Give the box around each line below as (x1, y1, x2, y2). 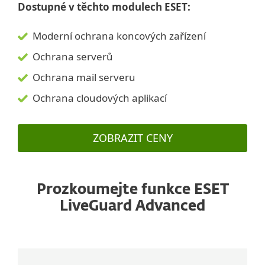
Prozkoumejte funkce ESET (36, 183, 229, 198)
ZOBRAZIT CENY (92, 131, 173, 146)
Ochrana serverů (33, 50, 113, 64)
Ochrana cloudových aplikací (33, 91, 167, 105)
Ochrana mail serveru (33, 70, 135, 85)
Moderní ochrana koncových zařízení (33, 29, 206, 43)
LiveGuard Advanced (60, 199, 205, 214)
